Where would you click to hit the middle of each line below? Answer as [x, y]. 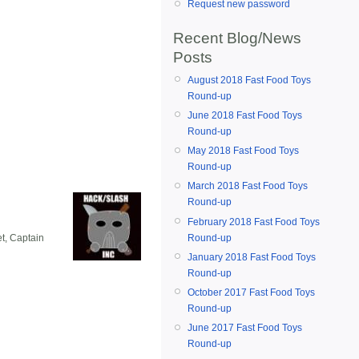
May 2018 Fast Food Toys [243, 151]
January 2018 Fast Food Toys [252, 257]
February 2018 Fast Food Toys [254, 222]
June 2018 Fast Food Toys [245, 115]
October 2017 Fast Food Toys [251, 292]
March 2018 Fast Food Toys [248, 186]
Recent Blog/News [237, 38]
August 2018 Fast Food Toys [249, 80]
